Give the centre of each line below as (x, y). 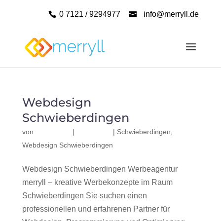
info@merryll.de (171, 14)
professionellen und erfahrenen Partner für (96, 209)
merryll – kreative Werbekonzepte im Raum (97, 182)
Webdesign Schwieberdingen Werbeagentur (100, 169)
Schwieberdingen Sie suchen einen (84, 196)
